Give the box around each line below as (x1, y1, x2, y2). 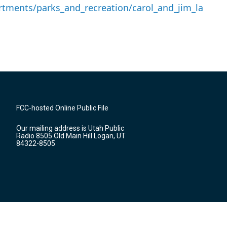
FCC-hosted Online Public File (16, 103, 108, 112)
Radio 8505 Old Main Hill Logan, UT (16, 131, 126, 140)
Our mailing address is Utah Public (16, 124, 124, 132)
